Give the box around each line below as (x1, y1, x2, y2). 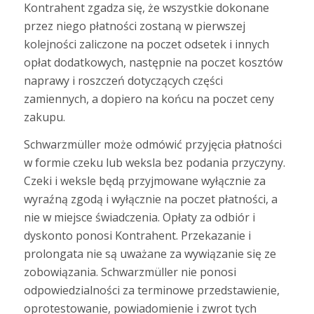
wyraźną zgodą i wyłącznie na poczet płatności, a (23, 191, 278, 207)
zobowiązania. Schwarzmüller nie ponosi (23, 264, 236, 280)
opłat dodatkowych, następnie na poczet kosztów (23, 54, 282, 70)
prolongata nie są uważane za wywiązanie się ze (23, 246, 276, 262)
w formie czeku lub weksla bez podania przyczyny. (23, 155, 285, 171)
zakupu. (23, 109, 65, 125)
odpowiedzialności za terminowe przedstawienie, (23, 282, 280, 299)
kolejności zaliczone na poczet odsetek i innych (23, 36, 269, 52)
